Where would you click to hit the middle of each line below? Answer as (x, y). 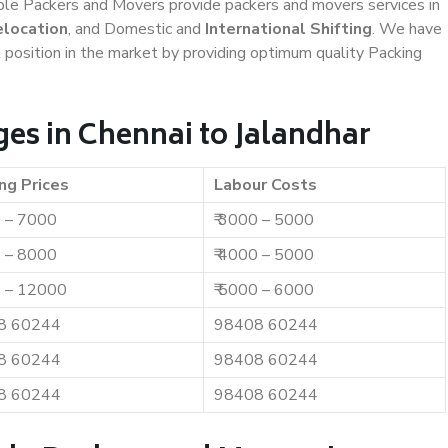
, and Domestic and (136, 29)
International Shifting (288, 29)
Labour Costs (265, 185)
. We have (407, 29)
